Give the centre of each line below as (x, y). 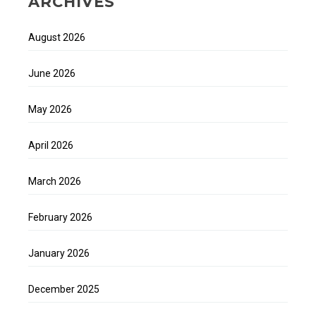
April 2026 (51, 145)
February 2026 (60, 217)
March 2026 (55, 181)
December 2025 (64, 289)
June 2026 (52, 73)
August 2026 (57, 37)
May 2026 (50, 109)
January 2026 (59, 253)
